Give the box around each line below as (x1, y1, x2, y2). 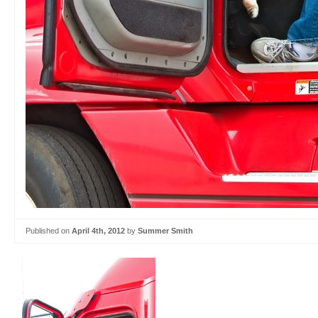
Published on (26, 226, 72, 235)
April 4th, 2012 (72, 226, 125, 235)
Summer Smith (138, 226, 193, 235)
